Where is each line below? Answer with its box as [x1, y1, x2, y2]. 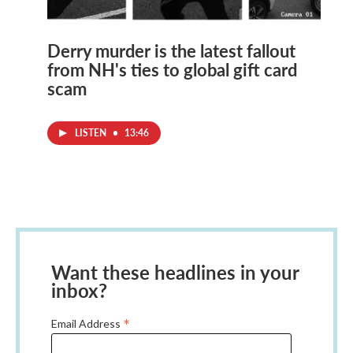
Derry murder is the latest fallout [47, 38, 295, 64]
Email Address [51, 317, 123, 331]
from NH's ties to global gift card [47, 57, 297, 83]
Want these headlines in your [51, 258, 299, 286]
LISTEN [75, 126, 109, 140]
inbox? [51, 277, 107, 304]
